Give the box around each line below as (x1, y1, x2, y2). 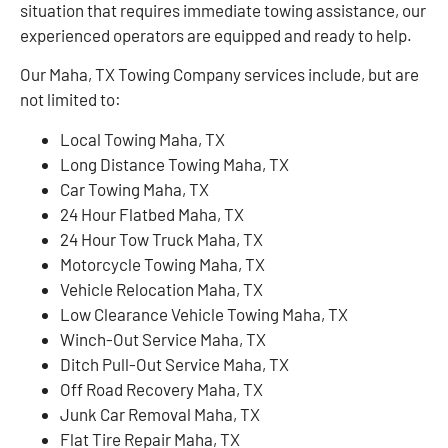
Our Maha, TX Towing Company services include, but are (20, 64, 419, 85)
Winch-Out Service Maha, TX (60, 328, 266, 349)
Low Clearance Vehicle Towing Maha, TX (60, 303, 348, 324)
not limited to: (20, 89, 121, 110)
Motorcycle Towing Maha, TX (60, 253, 265, 274)
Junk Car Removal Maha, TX (60, 403, 260, 424)
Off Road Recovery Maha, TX (60, 378, 263, 399)
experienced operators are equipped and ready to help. (20, 25, 412, 46)
